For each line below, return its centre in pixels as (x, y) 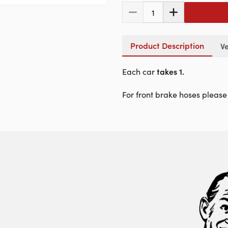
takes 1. (170, 71)
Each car (139, 71)
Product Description (167, 45)
